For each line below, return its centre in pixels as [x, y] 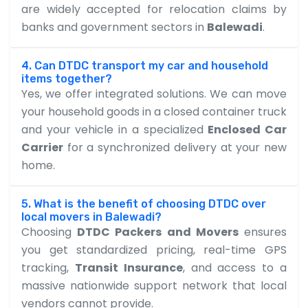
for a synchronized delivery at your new [175, 147]
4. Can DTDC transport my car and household [145, 65]
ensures [263, 232]
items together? [67, 78]
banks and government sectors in [114, 27]
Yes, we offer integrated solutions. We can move [154, 93]
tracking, [48, 267]
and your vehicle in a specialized [115, 129]
